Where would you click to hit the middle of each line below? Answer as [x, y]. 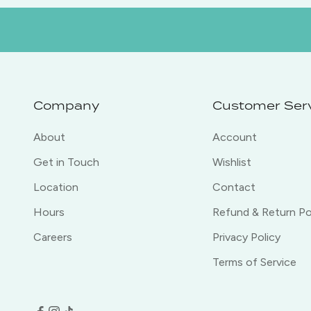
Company [66, 105]
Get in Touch [66, 162]
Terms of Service [254, 262]
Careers [53, 237]
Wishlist [232, 162]
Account [235, 137]
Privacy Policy [246, 237]
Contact [234, 187]
